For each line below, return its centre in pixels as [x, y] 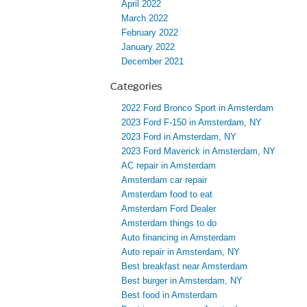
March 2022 [145, 19]
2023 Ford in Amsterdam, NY [179, 137]
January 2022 [148, 47]
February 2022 [150, 33]
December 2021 [152, 62]
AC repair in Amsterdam [169, 166]
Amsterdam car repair [164, 180]
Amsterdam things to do [169, 223]
